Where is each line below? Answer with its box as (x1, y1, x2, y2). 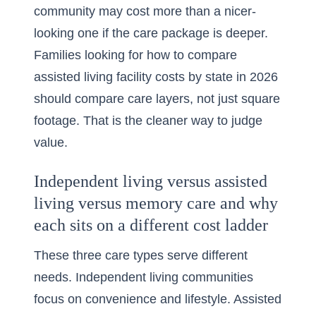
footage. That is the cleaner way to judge (34, 114, 262, 128)
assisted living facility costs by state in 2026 (34, 70, 278, 84)
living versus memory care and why (34, 194, 278, 212)
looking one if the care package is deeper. (34, 26, 268, 40)
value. (34, 135, 68, 150)
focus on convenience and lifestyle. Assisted (34, 292, 281, 306)
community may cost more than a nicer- (34, 4, 256, 18)
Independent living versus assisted (34, 172, 267, 190)
